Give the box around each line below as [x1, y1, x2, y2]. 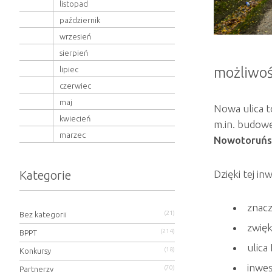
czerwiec [59, 81, 91, 90]
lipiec [59, 65, 78, 73]
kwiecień [59, 114, 90, 123]
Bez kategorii [19, 210, 67, 219]
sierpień [59, 49, 88, 57]
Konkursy [19, 246, 51, 255]
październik [59, 16, 100, 24]
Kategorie [19, 168, 71, 182]
